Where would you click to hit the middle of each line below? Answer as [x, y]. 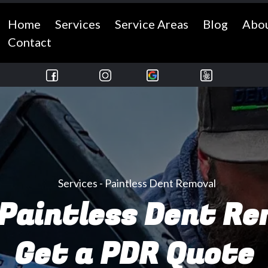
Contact [30, 42]
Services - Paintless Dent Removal [137, 183]
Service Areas [152, 24]
